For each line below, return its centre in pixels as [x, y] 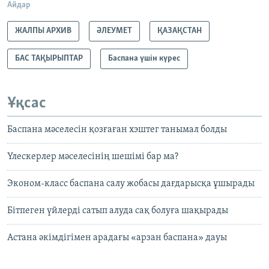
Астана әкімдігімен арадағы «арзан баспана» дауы [117, 238]
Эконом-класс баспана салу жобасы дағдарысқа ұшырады [131, 184]
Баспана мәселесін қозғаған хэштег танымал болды [117, 130]
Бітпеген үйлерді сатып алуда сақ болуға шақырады [118, 211]
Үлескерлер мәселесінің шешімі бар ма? [93, 157]
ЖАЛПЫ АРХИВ [43, 31]
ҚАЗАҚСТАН [180, 31]
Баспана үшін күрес [144, 58]
